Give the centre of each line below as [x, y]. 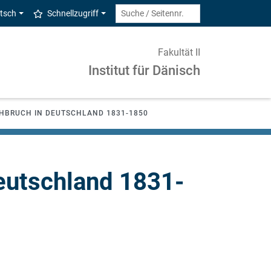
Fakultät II [179, 52]
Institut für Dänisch [144, 70]
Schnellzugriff [73, 13]
